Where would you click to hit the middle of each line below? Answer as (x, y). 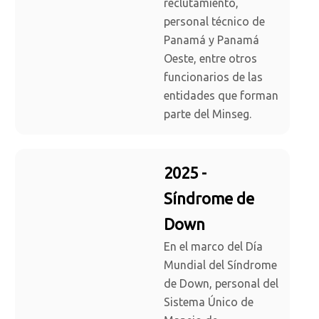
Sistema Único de (209, 302)
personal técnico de (214, 22)
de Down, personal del (221, 284)
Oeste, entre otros (210, 59)
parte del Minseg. (208, 114)
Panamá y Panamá (211, 40)
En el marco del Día (213, 247)
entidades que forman (221, 96)
